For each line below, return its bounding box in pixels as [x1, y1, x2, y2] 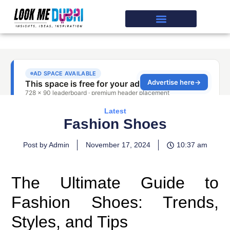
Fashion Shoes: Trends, [11, 193, 219, 212]
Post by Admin [23, 141, 69, 149]
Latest [104, 107, 126, 115]
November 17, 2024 [85, 141, 150, 149]
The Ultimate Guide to [11, 173, 219, 192]
